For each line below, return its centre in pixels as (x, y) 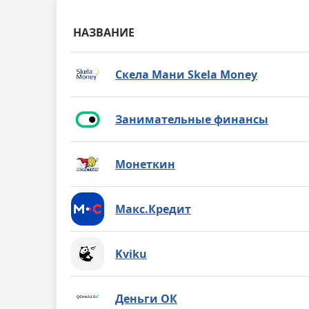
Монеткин (145, 164)
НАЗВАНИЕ (104, 32)
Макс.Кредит (153, 209)
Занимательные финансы (192, 119)
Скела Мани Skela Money (186, 74)
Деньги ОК (146, 298)
